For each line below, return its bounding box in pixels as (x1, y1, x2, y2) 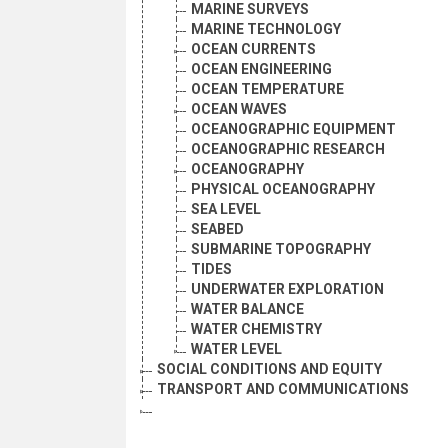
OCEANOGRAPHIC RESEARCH (191, 141, 385, 158)
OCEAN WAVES (191, 101, 287, 118)
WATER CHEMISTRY (191, 321, 322, 338)
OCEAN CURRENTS (191, 41, 316, 58)
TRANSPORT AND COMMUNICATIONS (157, 381, 409, 398)
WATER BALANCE (191, 301, 304, 318)
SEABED (191, 221, 244, 238)
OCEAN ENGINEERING (191, 61, 332, 78)
